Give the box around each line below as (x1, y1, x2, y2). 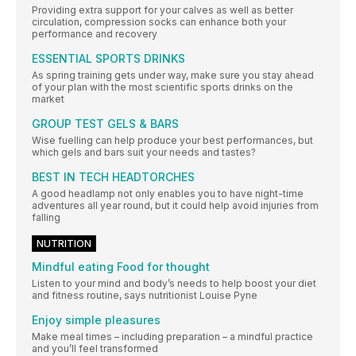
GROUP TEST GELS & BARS (32, 117, 179, 131)
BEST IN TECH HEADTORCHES (32, 170, 195, 184)
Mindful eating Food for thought (32, 260, 210, 274)
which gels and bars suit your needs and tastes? (32, 146, 256, 159)
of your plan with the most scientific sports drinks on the (32, 81, 293, 94)
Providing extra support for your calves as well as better (32, 4, 293, 17)
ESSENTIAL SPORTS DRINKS (32, 52, 185, 66)
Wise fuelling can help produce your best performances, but (32, 134, 313, 147)
